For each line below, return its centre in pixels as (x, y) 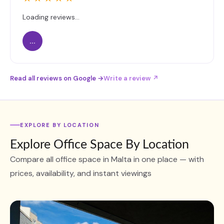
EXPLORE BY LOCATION (60, 125)
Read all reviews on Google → (57, 78)
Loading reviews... (51, 17)
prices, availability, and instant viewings (81, 173)
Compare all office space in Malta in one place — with (107, 159)
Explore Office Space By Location (99, 144)
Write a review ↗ (131, 78)
